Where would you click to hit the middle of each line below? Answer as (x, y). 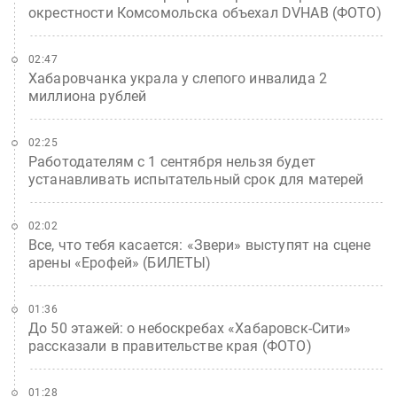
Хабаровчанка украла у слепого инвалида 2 (178, 78)
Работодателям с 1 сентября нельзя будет (172, 161)
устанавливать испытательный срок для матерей (196, 179)
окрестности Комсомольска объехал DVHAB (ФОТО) (205, 12)
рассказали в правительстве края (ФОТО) (170, 346)
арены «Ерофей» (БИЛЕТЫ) (120, 262)
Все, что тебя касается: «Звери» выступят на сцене (200, 245)
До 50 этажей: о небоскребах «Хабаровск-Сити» (190, 328)
